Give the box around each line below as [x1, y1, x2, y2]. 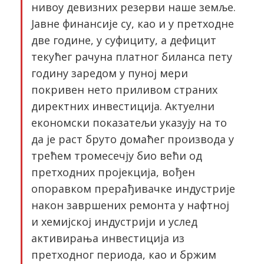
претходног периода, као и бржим [31, 247, 216, 262]
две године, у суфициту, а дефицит [31, 33, 216, 47]
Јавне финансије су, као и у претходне [31, 16, 234, 31]
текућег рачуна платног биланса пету [31, 49, 232, 64]
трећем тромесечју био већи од [31, 148, 202, 163]
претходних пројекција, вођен [31, 165, 195, 179]
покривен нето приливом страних [31, 82, 217, 97]
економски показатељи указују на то [31, 115, 227, 130]
